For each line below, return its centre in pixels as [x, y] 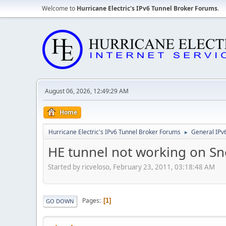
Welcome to [59, 8]
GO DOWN [60, 201]
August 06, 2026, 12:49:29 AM [87, 91]
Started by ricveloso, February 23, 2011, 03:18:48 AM [131, 167]
